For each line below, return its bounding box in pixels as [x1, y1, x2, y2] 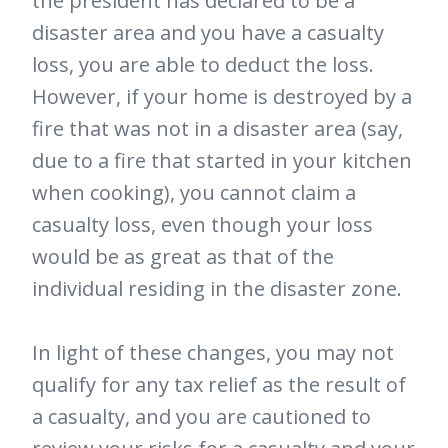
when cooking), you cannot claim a [32, 179, 356, 207]
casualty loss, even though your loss [32, 211, 373, 239]
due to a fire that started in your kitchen [32, 147, 412, 175]
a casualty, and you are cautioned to [32, 403, 371, 431]
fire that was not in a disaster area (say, [32, 115, 403, 143]
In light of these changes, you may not [32, 339, 394, 367]
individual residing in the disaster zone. [32, 275, 402, 303]
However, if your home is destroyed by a [32, 83, 412, 111]
